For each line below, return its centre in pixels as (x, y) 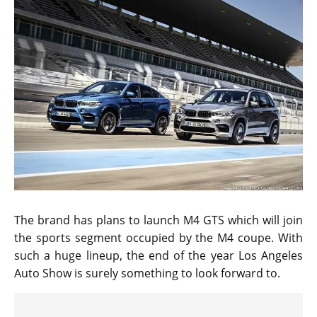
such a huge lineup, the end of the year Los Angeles (158, 255)
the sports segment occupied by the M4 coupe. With (158, 237)
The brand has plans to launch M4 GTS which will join (158, 220)
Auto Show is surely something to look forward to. (147, 273)
